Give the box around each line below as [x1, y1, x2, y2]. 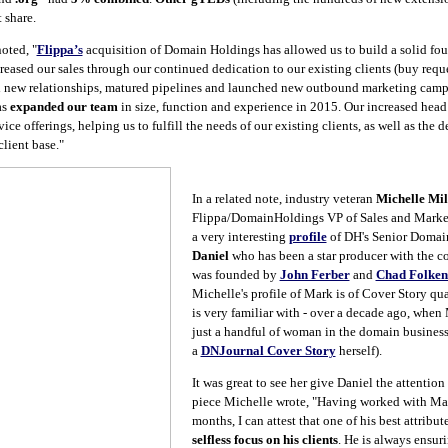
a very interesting [191, 229, 289, 244]
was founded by [191, 267, 280, 282]
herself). [335, 343, 382, 358]
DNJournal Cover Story [200, 343, 336, 358]
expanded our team [9, 99, 118, 114]
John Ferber [279, 267, 350, 282]
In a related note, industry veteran [191, 191, 376, 206]
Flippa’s [36, 42, 83, 57]
